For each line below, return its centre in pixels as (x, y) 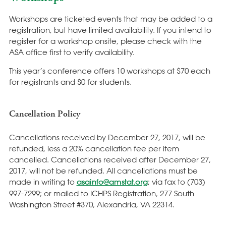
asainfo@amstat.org (112, 182)
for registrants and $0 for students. (70, 82)
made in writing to (43, 182)
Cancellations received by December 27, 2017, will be (107, 137)
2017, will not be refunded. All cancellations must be (103, 171)
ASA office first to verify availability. (72, 52)
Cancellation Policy (44, 114)
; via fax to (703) (176, 182)
